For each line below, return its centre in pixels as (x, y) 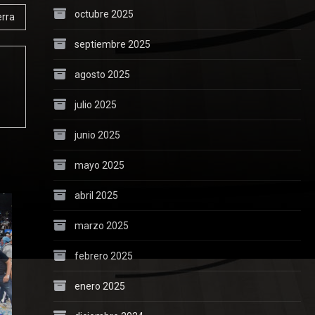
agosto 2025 (102, 74)
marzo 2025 (101, 225)
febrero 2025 (103, 256)
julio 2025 (95, 104)
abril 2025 (96, 195)
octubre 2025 (104, 14)
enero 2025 (99, 286)
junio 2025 (97, 135)
